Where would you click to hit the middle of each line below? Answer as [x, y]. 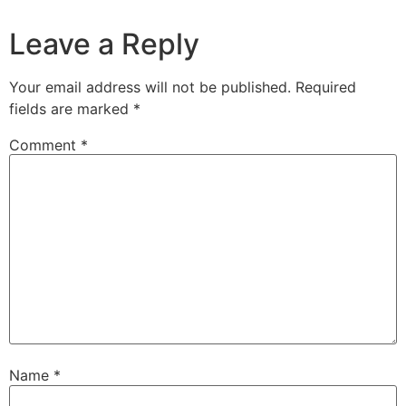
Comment [45, 145]
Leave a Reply [104, 43]
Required [326, 87]
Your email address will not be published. [150, 87]
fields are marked [71, 108]
